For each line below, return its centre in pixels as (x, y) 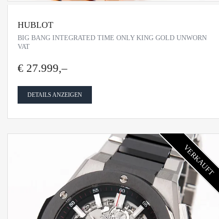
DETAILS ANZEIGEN (55, 95)
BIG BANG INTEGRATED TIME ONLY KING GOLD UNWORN (112, 38)
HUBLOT (35, 25)
